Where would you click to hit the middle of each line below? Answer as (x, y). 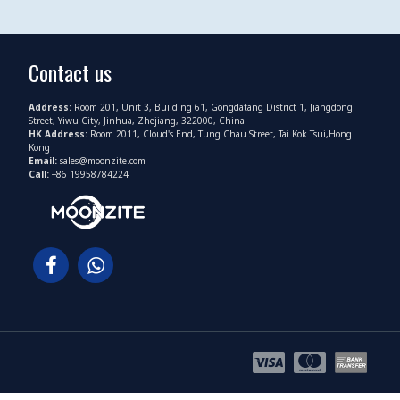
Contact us (70, 73)
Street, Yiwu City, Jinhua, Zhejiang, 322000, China (137, 121)
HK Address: (59, 134)
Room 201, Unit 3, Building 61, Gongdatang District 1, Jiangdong (213, 108)
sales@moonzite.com (103, 161)
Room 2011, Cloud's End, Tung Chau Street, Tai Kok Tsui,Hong (221, 134)
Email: (44, 161)
